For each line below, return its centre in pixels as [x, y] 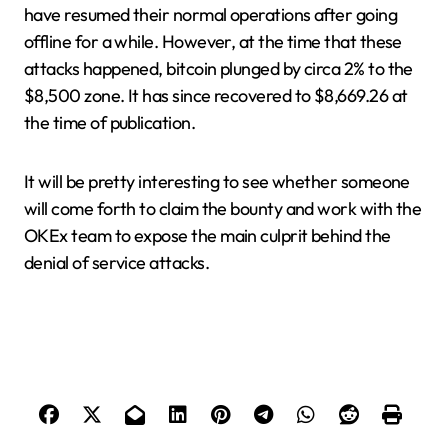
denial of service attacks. [116, 262]
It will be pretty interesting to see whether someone [217, 181]
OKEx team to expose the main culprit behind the [207, 235]
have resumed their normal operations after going [211, 14]
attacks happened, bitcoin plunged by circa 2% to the [218, 68]
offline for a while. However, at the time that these [213, 41]
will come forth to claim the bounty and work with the [223, 208]
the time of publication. [110, 122]
